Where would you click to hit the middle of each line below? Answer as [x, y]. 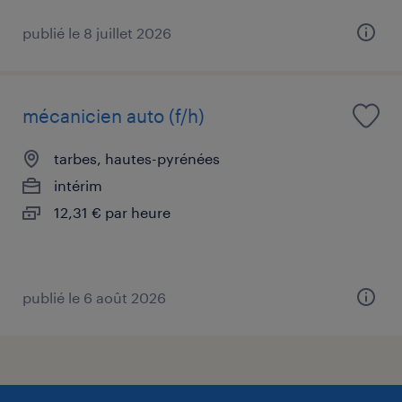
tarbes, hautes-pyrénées [137, 158]
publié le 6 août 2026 [94, 297]
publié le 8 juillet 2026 [97, 32]
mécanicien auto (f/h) [114, 115]
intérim [78, 185]
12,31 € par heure [112, 212]
